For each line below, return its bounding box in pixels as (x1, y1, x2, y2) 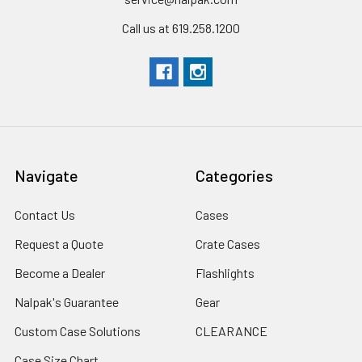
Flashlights (196, 264, 255, 280)
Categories (196, 165, 273, 185)
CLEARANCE (196, 322, 267, 339)
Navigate (15, 165, 78, 185)
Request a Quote (15, 235, 103, 251)
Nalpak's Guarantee (15, 293, 119, 309)
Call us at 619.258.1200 (122, 19, 240, 36)
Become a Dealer (15, 264, 105, 280)
